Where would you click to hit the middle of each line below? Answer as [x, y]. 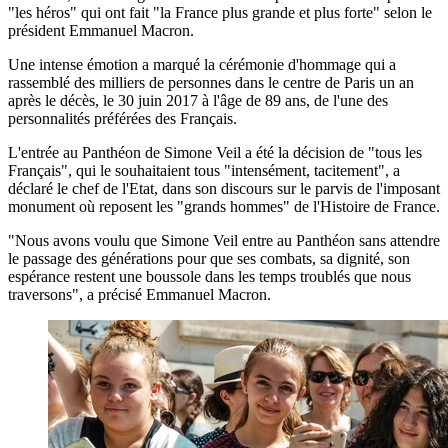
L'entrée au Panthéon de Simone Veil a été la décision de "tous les [215, 152]
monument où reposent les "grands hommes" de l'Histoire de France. [224, 206]
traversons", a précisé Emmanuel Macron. [139, 294]
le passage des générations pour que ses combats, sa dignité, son [209, 258]
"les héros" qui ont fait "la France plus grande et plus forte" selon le [220, 12]
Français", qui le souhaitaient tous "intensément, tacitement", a [204, 170]
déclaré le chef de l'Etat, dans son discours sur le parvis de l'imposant [224, 188]
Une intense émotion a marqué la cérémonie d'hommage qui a [202, 64]
